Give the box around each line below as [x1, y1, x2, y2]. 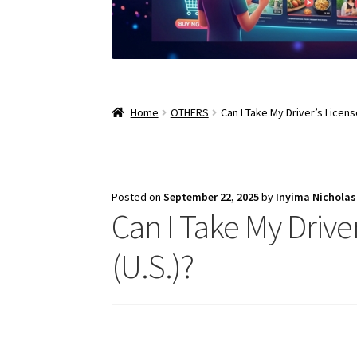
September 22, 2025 [163, 190, 260, 205]
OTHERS [170, 105, 209, 120]
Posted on [112, 190, 164, 205]
